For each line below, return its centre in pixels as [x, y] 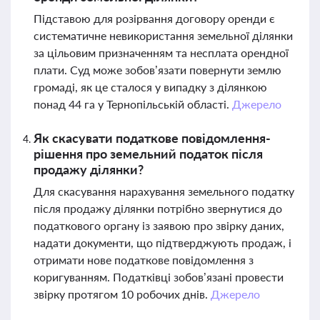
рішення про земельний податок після [148, 154]
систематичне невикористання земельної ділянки [163, 35]
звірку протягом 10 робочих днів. [122, 294]
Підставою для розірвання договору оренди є [154, 18]
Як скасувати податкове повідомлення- [152, 138]
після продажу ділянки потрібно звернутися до [158, 208]
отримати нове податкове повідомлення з [144, 260]
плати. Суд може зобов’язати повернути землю [157, 70]
